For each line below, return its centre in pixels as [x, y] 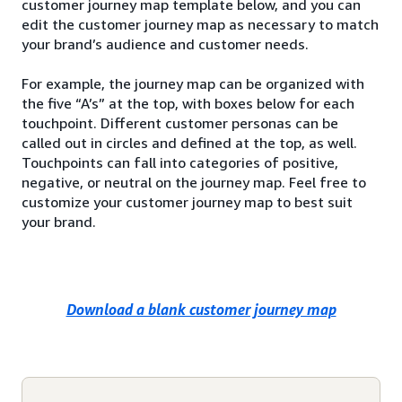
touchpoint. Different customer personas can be [180, 123]
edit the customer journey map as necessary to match [200, 25]
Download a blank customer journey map [201, 310]
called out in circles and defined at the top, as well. [189, 143]
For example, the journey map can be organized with [193, 84]
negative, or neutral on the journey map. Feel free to [194, 183]
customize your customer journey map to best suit [187, 202]
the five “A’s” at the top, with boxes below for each [188, 104]
